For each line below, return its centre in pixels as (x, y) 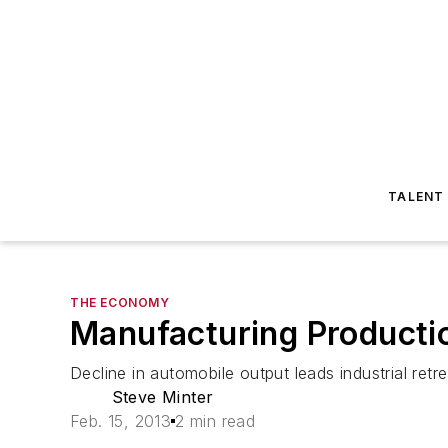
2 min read (215, 421)
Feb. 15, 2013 (121, 421)
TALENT (416, 196)
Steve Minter (162, 397)
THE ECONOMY (120, 302)
